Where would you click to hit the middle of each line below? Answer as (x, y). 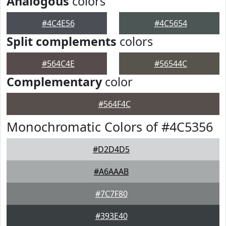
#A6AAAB (111, 172)
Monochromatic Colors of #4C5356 (110, 127)
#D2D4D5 (111, 149)
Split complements (62, 41)
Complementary (54, 82)
